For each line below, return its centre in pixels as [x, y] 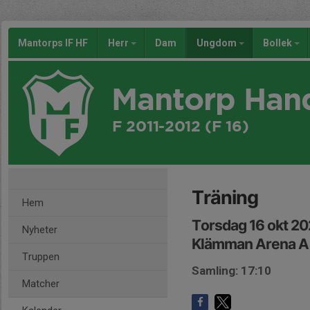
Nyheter [40, 230]
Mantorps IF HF [53, 43]
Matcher [41, 284]
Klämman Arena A [250, 244]
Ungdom [218, 43]
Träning [225, 198]
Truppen [41, 257]
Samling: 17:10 [231, 271]
